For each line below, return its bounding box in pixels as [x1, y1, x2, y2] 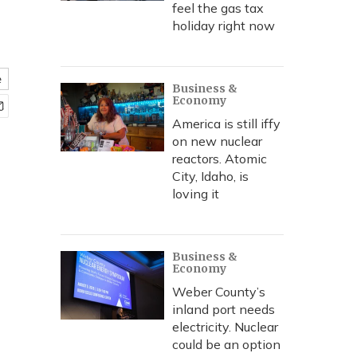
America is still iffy [172, 116, 280, 131]
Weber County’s [172, 284, 265, 300]
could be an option [172, 336, 280, 352]
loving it [172, 186, 219, 202]
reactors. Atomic [172, 151, 267, 167]
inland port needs [172, 301, 275, 317]
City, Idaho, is [172, 168, 249, 184]
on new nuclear [172, 133, 262, 149]
